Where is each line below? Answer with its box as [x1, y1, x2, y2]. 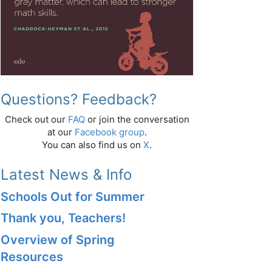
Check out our [4, 113, 68, 125]
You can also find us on [42, 138, 143, 151]
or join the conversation [84, 113, 189, 125]
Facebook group [74, 126, 144, 138]
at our [47, 126, 75, 138]
